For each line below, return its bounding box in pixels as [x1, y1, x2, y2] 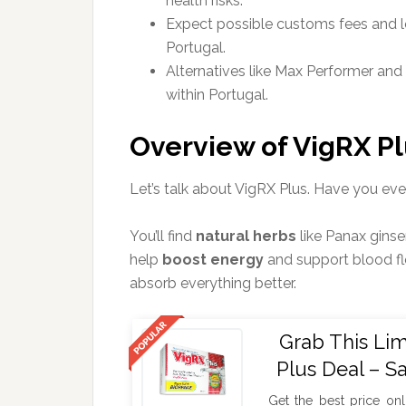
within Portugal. [166, 86, 268, 103]
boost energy [162, 251, 264, 268]
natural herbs [196, 227, 296, 245]
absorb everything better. [130, 275, 296, 292]
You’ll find [130, 227, 196, 245]
